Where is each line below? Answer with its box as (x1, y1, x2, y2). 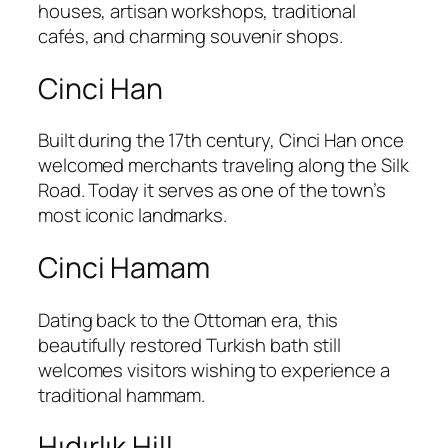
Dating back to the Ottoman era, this (38, 306, 339, 333)
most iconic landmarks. (38, 202, 227, 229)
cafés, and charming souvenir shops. (38, 23, 343, 50)
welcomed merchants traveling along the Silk (38, 152, 409, 179)
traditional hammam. (38, 381, 206, 408)
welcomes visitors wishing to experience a (38, 356, 390, 383)
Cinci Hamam (38, 248, 210, 288)
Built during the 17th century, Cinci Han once (38, 127, 404, 154)
